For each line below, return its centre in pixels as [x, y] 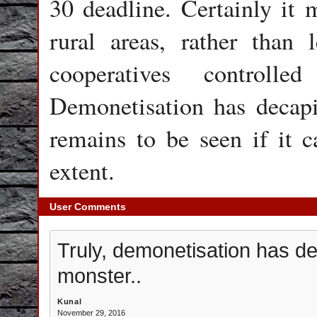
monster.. [99, 276]
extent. [86, 171]
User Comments [88, 207]
